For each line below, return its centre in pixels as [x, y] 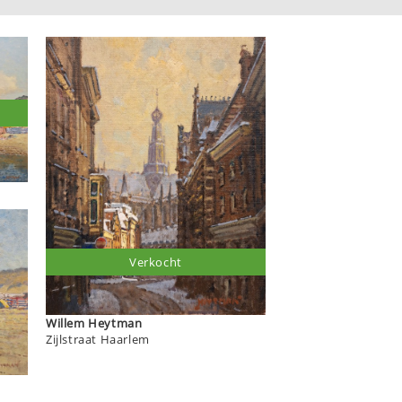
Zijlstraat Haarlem [98, 339]
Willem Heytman [115, 323]
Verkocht [156, 262]
